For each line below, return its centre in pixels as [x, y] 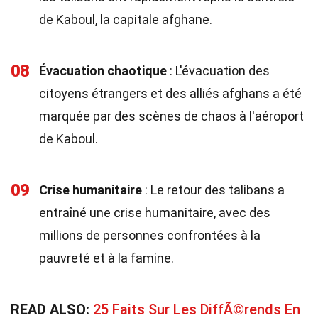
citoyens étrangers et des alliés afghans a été [170, 93]
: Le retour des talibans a [213, 190]
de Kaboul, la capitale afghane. [126, 20]
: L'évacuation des [218, 71]
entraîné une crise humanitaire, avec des [155, 213]
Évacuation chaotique [103, 71]
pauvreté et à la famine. [106, 258]
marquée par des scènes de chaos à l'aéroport [171, 116]
